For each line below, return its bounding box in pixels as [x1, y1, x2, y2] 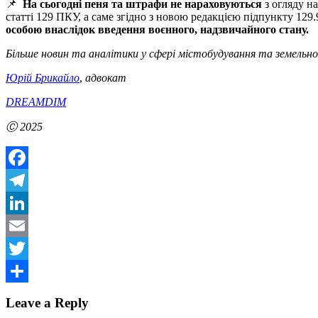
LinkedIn [6, 219, 47, 231]
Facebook [6, 173, 50, 186]
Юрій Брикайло [6, 71, 79, 84]
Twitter [6, 264, 38, 277]
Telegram [6, 196, 48, 209]
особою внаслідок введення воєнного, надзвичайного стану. [6, 23, 309, 35]
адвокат [85, 71, 126, 84]
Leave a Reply [6, 295, 89, 311]
